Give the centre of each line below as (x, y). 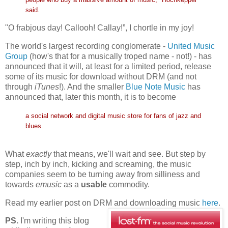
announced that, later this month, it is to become (91, 97)
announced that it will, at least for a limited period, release (108, 67)
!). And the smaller (92, 87)
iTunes (47, 87)
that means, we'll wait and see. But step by (130, 154)
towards (20, 184)
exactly (40, 154)
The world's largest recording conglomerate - (86, 46)
